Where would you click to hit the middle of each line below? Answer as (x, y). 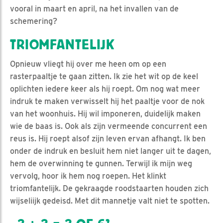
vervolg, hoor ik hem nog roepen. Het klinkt (88, 176)
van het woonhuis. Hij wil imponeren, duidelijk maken (105, 113)
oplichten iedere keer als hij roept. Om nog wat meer (105, 89)
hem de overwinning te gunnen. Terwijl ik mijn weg (101, 163)
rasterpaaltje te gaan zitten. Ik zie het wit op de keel (104, 76)
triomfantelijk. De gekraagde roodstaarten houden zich (109, 188)
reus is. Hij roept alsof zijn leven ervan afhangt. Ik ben (108, 138)
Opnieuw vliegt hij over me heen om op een (88, 64)
